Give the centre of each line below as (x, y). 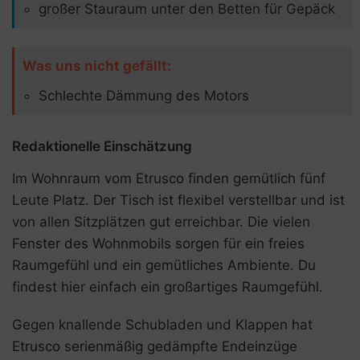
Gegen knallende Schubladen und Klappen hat (162, 325)
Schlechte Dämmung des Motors (144, 95)
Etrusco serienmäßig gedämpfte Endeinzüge (155, 347)
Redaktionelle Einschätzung (102, 147)
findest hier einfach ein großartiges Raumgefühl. (168, 287)
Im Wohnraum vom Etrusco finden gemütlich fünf (169, 179)
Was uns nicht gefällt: (97, 65)
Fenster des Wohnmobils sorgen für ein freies (158, 244)
